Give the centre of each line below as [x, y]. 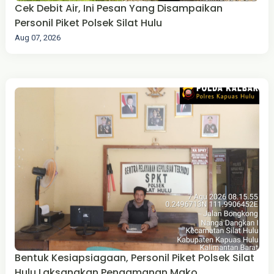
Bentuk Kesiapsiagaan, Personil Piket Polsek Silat [134, 257]
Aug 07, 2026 [37, 38]
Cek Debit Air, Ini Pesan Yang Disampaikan [118, 9]
